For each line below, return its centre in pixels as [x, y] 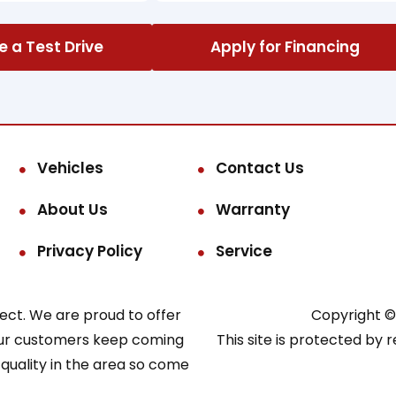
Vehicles [71, 168]
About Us [73, 209]
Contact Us [259, 168]
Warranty [252, 209]
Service [244, 251]
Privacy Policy [90, 251]
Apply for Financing [285, 46]
